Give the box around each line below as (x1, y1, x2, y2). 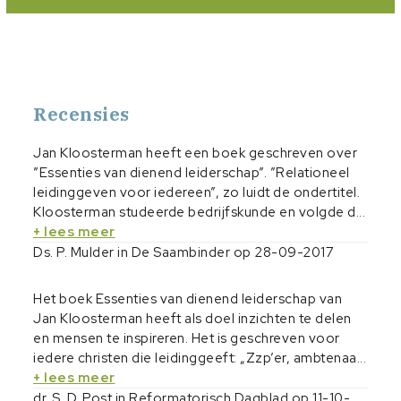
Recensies (33, 101, 130, 126)
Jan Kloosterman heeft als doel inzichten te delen (33, 309, 352, 328)
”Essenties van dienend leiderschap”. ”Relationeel (33, 163, 350, 182)
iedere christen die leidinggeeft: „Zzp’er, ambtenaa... (33, 348, 366, 367)
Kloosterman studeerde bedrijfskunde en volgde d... (33, 202, 365, 221)
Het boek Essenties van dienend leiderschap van (33, 289, 342, 308)
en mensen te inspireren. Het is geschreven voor (33, 328, 340, 347)
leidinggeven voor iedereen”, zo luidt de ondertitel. (33, 183, 360, 201)
